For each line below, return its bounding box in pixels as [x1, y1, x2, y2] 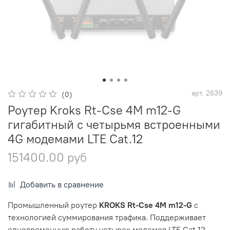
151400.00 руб [8, 149, 87, 165]
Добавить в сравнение [20, 179, 104, 190]
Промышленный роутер [8, 200, 97, 210]
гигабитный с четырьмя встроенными [8, 117, 220, 132]
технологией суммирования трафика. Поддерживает [8, 212, 206, 223]
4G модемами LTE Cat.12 [8, 131, 143, 147]
